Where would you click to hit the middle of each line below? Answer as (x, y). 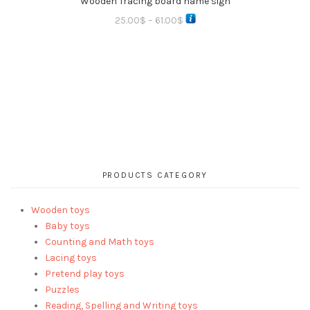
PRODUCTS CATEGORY (155, 175)
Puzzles (62, 289)
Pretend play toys (85, 273)
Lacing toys (71, 257)
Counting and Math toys (100, 241)
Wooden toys (61, 210)
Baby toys (67, 226)
